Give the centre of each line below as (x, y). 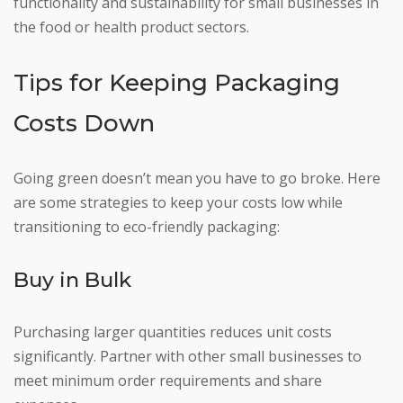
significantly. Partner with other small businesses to (188, 357)
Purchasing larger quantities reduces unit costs (173, 332)
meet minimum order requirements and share (168, 381)
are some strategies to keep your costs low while (178, 203)
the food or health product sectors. (131, 27)
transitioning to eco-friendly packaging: (147, 227)
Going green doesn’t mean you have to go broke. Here (197, 179)
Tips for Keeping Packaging (177, 83)
